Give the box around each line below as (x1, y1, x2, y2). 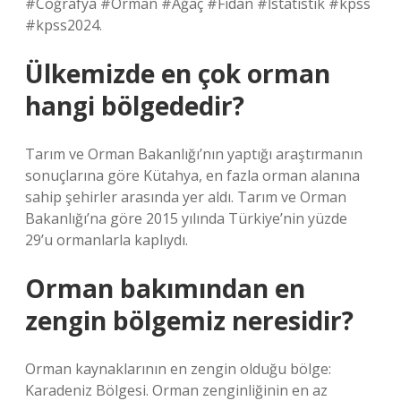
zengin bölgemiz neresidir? (25, 303, 354, 337)
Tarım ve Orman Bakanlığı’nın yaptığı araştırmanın (25, 144, 363, 164)
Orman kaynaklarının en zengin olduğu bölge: (25, 359, 331, 379)
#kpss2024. (25, 15, 102, 35)
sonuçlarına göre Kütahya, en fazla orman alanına (25, 166, 360, 185)
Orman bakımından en (25, 271, 305, 305)
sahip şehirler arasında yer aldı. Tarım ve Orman (25, 187, 346, 207)
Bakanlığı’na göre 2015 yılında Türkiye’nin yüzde (25, 209, 347, 228)
